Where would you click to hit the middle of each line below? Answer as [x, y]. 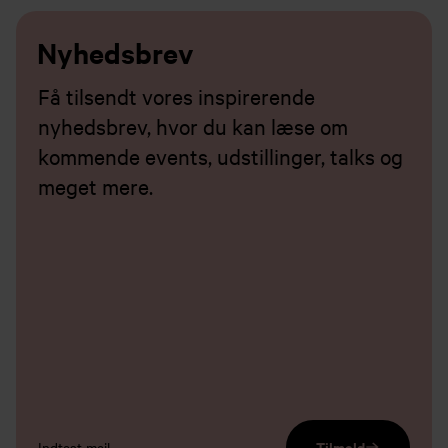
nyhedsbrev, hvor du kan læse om [193, 125]
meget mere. [96, 185]
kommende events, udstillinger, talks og [221, 155]
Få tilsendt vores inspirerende [177, 95]
